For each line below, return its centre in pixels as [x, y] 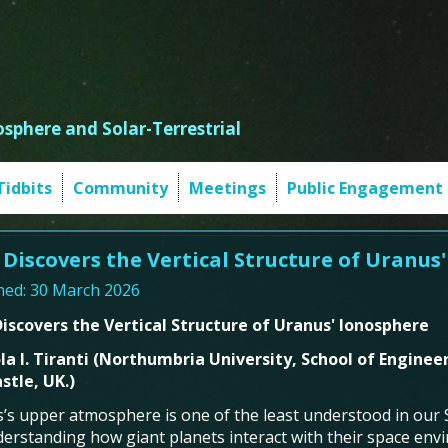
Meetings [227, 188]
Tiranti [61, 359]
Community [120, 188]
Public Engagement [364, 188]
